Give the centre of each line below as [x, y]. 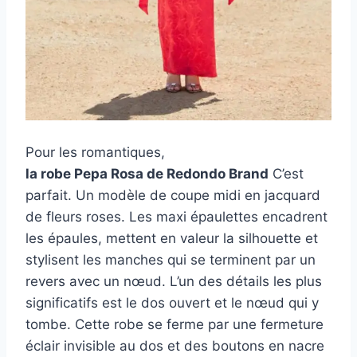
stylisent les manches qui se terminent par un [171, 260]
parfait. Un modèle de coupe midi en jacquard [173, 196]
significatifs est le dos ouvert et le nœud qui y [172, 303]
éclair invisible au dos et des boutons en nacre [175, 346]
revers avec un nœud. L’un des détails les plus [174, 282]
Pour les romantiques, [95, 153]
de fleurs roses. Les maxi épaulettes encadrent [177, 217]
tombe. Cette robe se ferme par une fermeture [175, 325]
